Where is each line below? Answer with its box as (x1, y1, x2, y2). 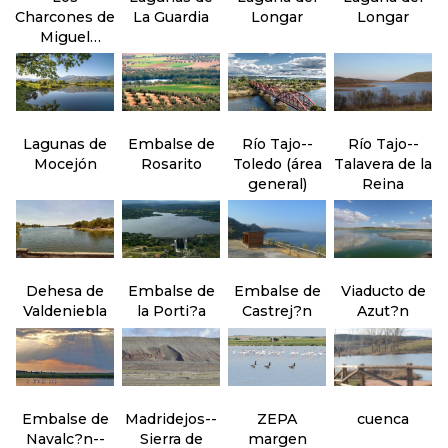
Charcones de (15, 8, 115, 26)
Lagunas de (23, 135, 107, 153)
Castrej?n (242, 302, 312, 320)
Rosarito (140, 155, 202, 173)
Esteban (34, 48, 96, 66)
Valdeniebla (23, 302, 107, 320)
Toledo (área (232, 155, 322, 173)
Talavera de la (334, 155, 432, 173)
